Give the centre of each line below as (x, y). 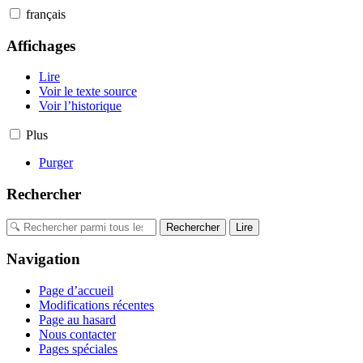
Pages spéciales (78, 349)
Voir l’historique (80, 106)
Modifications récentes (96, 305)
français (46, 14)
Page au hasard (77, 320)
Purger (56, 163)
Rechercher (44, 194)
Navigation (43, 259)
